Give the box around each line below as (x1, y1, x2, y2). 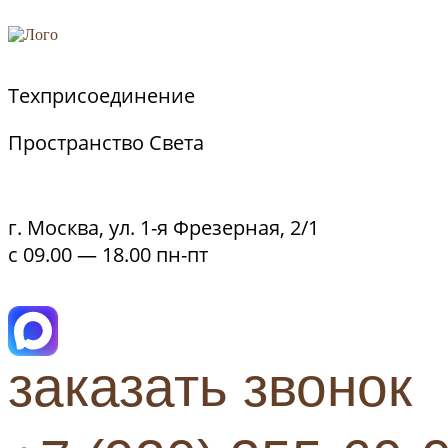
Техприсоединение (8, 82, 195, 109)
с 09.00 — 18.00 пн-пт (8, 241, 208, 268)
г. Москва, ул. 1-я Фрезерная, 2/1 (8, 214, 319, 241)
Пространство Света (8, 129, 204, 156)
